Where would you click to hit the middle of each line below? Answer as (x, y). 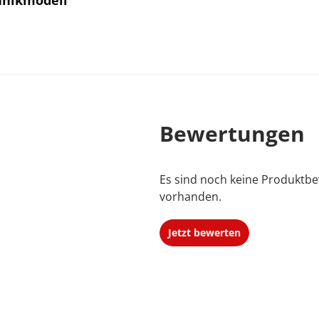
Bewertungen (232, 134)
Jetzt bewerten (204, 232)
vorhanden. (190, 197)
